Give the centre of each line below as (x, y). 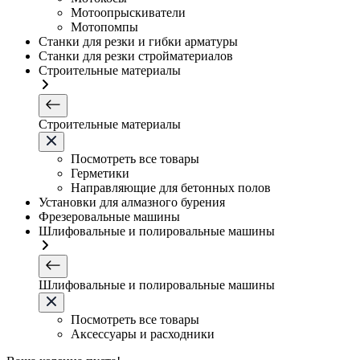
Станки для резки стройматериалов (136, 56)
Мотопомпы (104, 27)
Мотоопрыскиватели (128, 12)
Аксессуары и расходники (143, 334)
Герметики (100, 173)
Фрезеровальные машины (109, 217)
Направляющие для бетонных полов (171, 188)
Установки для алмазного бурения (132, 202)
